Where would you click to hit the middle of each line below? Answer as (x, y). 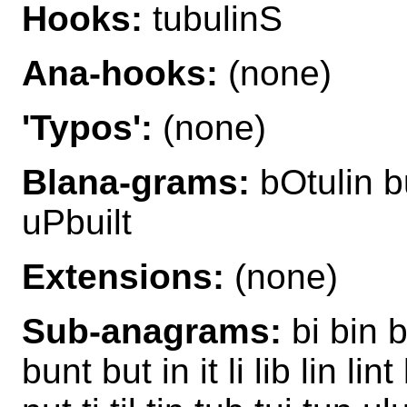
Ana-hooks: (120, 73)
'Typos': (87, 127)
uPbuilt (77, 222)
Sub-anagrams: (152, 331)
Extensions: (123, 276)
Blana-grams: (136, 182)
